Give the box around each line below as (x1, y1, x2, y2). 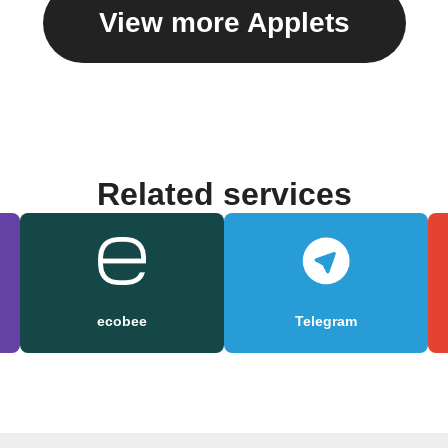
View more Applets (98, 7, 350, 39)
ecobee (97, 313, 147, 330)
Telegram (295, 313, 357, 330)
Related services (96, 176, 352, 213)
